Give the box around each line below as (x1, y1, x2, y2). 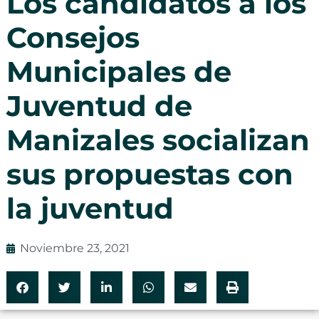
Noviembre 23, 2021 (19, 241, 130, 255)
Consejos (6, 19, 140, 55)
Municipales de (6, 53, 231, 89)
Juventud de (6, 88, 192, 123)
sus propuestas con (6, 156, 293, 192)
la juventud (6, 190, 174, 226)
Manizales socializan (6, 122, 310, 157)
